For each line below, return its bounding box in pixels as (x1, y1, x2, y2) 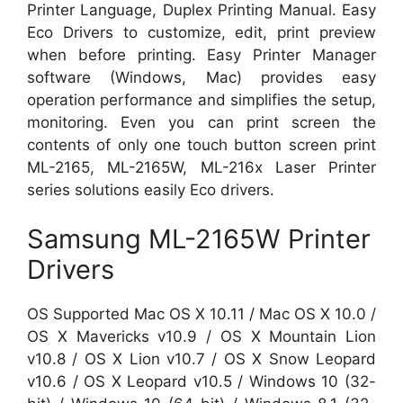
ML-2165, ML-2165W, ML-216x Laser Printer (27, 157, 376, 176)
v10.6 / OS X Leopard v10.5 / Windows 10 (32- (27, 372, 376, 390)
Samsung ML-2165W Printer (27, 223, 371, 255)
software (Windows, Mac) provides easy (27, 67, 376, 86)
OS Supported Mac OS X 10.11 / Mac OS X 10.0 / (27, 305, 376, 323)
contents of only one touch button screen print (27, 135, 376, 154)
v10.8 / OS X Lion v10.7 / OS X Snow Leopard (27, 350, 376, 368)
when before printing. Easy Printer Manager (27, 45, 376, 64)
